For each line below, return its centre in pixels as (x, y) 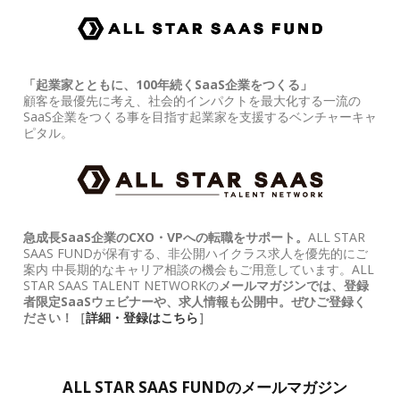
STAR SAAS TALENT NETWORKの (121, 285)
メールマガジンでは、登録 (294, 285)
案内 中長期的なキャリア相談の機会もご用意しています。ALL (199, 269)
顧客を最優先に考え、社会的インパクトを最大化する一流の (192, 100)
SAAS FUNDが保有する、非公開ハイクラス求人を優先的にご (196, 253)
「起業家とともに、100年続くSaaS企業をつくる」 (168, 84)
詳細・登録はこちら (142, 317)
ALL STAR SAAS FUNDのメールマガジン (204, 387)
